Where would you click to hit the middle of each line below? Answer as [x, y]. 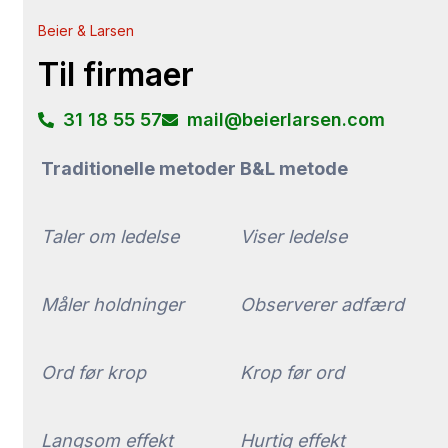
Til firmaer [116, 75]
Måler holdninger [112, 305]
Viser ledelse [293, 237]
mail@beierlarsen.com [286, 120]
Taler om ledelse [110, 237]
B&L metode [294, 169]
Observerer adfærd [322, 305]
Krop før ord [292, 373]
